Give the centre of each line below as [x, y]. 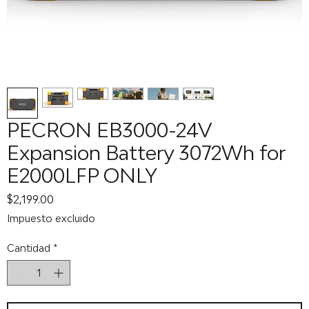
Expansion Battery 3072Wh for [146, 153]
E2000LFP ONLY [82, 176]
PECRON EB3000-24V [109, 130]
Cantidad [29, 248]
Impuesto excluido [51, 218]
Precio [70, 199]
